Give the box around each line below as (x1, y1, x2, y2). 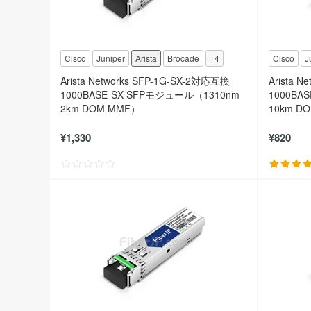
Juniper (96, 51, 125, 64)
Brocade (167, 51, 199, 64)
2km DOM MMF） (60, 101, 140, 115)
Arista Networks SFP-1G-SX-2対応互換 (60, 73, 230, 87)
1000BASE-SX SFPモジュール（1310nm (60, 87, 239, 101)
